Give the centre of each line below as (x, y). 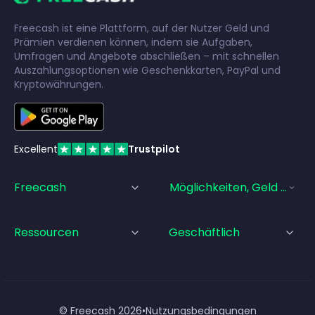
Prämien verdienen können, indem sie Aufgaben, (133, 42)
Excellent (36, 149)
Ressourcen (46, 232)
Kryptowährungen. (59, 84)
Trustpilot (154, 149)
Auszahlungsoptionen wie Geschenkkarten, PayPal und (147, 70)
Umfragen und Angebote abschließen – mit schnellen (147, 56)
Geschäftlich (204, 232)
